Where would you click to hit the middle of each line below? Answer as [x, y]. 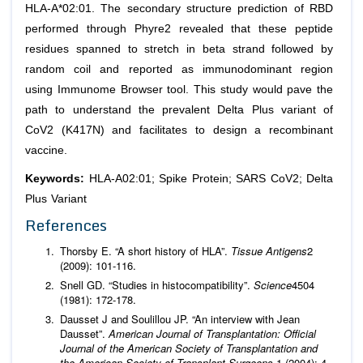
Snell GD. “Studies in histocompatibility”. [155, 284]
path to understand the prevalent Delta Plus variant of [179, 109]
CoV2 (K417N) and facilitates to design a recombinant [179, 130]
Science [271, 284]
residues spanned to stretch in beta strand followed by [179, 49]
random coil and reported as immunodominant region [179, 69]
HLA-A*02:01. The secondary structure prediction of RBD [179, 8]
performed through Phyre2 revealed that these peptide [179, 28]
